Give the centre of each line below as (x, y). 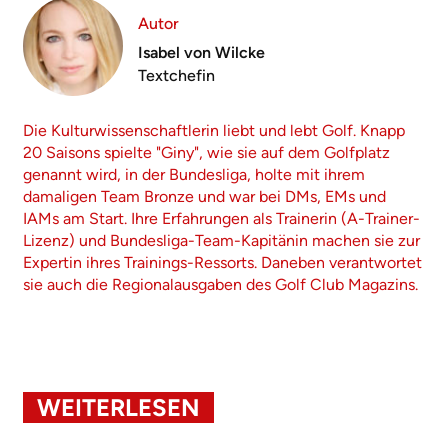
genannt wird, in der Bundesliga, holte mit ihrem (194, 175)
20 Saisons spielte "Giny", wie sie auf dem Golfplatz (206, 153)
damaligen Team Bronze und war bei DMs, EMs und (204, 197)
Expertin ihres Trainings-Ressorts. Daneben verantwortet (222, 263)
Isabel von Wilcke (201, 52)
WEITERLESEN (118, 408)
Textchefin (176, 75)
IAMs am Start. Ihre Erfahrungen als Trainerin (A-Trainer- (221, 219)
